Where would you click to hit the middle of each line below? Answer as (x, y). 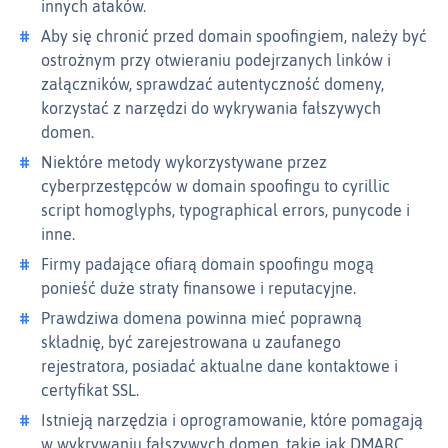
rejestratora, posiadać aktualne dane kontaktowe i (219, 366)
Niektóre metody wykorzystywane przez (184, 162)
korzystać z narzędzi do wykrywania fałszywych (211, 108)
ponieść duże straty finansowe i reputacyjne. (198, 288)
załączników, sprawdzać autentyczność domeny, (212, 84)
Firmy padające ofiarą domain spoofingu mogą (207, 264)
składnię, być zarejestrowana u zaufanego (191, 342)
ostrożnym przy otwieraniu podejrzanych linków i (216, 60)
